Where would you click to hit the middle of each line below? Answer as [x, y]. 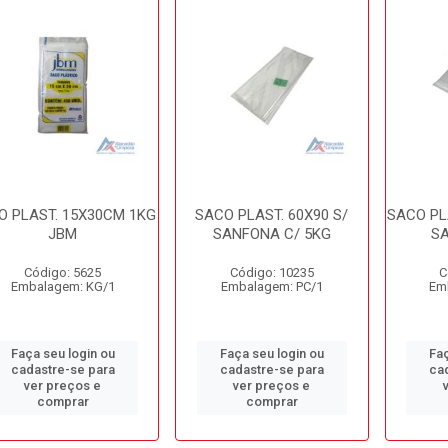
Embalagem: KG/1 [62, 286]
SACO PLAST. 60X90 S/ [272, 215]
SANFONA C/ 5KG [271, 234]
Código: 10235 [271, 272]
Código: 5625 [63, 272]
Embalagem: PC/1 [271, 286]
